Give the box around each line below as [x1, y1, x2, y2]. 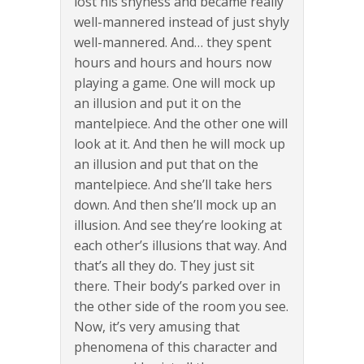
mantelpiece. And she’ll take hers [74, 175, 272, 194]
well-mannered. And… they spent [74, 33, 271, 52]
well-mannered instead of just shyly [74, 13, 289, 32]
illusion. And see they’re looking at [74, 216, 282, 235]
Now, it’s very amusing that [74, 318, 240, 336]
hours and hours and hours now [74, 54, 271, 72]
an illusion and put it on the [74, 94, 241, 113]
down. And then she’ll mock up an [74, 196, 276, 214]
